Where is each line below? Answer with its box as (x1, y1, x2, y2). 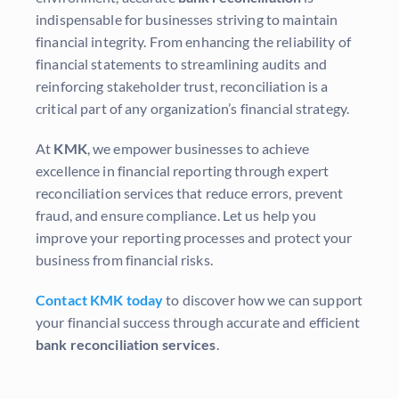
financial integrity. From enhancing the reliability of (36, 33, 351, 51)
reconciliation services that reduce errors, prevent (36, 184, 344, 202)
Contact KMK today (36, 291, 164, 309)
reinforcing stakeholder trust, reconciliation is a (36, 77, 329, 95)
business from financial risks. (36, 251, 213, 269)
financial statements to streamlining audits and (36, 55, 328, 73)
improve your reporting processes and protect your (36, 229, 353, 247)
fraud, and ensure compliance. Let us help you (36, 207, 316, 224)
